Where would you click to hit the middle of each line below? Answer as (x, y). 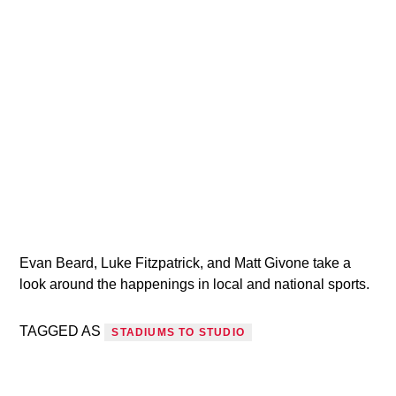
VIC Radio (123, 137)
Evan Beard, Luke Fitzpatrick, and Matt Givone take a (186, 263)
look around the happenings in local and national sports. (195, 284)
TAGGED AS (62, 331)
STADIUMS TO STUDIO (179, 332)
